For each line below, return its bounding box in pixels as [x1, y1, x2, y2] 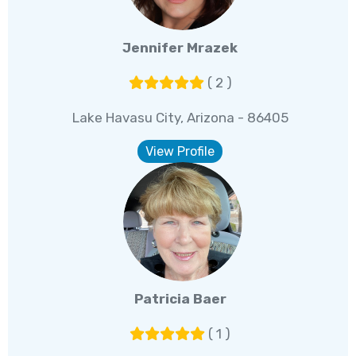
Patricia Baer [133, 291, 226, 308]
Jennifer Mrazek [122, 40, 238, 56]
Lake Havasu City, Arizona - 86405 [72, 110, 288, 126]
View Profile [145, 144, 215, 160]
